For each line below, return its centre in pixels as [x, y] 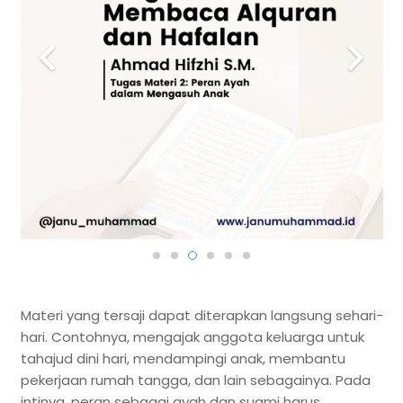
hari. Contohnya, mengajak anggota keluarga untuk [192, 336]
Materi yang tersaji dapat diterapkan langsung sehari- [201, 315]
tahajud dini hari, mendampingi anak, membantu [183, 358]
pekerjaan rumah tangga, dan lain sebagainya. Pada [195, 380]
